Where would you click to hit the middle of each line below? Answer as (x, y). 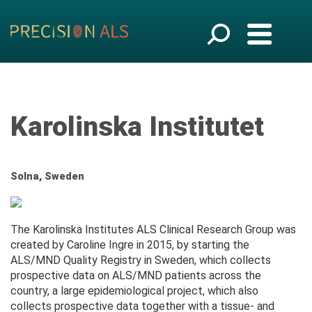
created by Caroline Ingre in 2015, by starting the (130, 245)
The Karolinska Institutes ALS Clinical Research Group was (153, 230)
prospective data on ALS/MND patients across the (136, 276)
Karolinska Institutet (137, 126)
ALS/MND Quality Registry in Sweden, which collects (141, 260)
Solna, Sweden (47, 176)
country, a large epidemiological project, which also (134, 291)
